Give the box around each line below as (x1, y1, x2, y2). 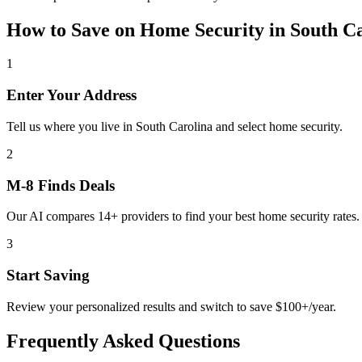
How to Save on (6, 19, 140, 40)
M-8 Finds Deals (6, 176, 115, 194)
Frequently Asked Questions (6, 330, 240, 351)
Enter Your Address (6, 86, 137, 104)
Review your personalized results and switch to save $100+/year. (6, 299, 336, 314)
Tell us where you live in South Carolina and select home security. (6, 119, 343, 133)
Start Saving (6, 267, 90, 284)
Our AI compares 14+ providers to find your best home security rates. (6, 209, 360, 224)
